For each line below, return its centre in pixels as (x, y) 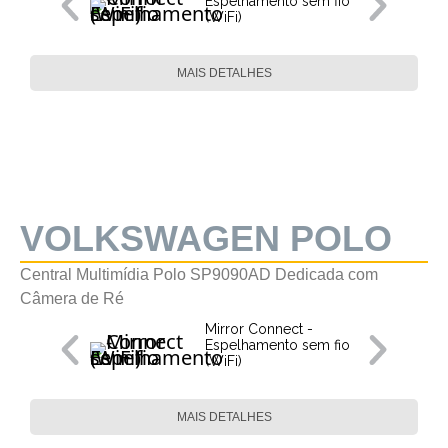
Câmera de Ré (72, 298)
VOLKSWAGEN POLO (206, 238)
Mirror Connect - (259, 329)
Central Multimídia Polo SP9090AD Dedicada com (199, 274)
